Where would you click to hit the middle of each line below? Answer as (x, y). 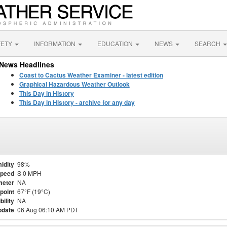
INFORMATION (55, 43)
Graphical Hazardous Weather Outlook (74, 84)
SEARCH (208, 43)
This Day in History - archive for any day (77, 102)
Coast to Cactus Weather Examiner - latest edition (91, 75)
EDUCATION (116, 43)
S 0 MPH (29, 173)
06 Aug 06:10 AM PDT (48, 210)
